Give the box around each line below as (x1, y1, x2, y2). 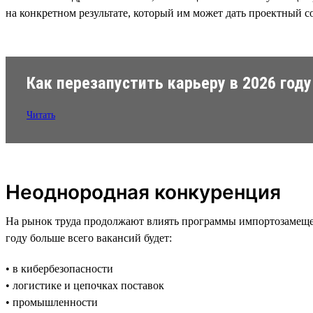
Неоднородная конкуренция (6, 180, 281, 204)
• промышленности (6, 296, 98, 308)
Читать (27, 109, 55, 120)
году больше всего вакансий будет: (6, 231, 172, 244)
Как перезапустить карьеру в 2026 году (27, 73, 312, 93)
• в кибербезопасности (6, 262, 113, 275)
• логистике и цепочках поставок (6, 279, 164, 291)
